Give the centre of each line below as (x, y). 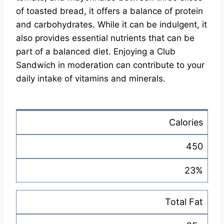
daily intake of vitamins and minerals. (91, 79)
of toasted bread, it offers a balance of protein (109, 11)
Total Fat (184, 202)
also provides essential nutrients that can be (105, 38)
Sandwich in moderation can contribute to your (110, 65)
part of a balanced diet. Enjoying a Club (96, 52)
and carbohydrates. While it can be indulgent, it (111, 25)
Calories (186, 122)
